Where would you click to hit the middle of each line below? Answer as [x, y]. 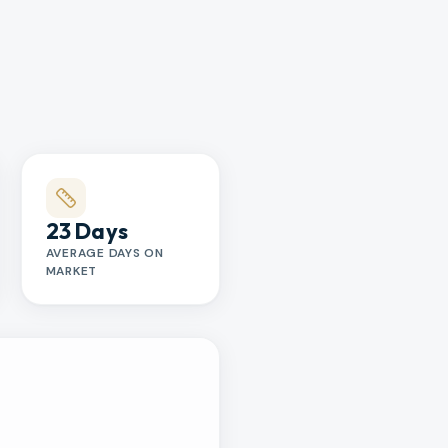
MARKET [71, 270]
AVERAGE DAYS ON [104, 252]
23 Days [86, 230]
